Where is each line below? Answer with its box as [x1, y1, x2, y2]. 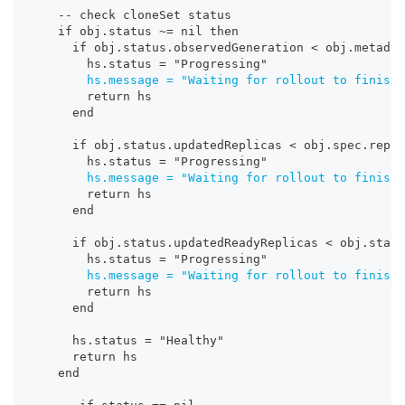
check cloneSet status [72, 8, 231, 23]
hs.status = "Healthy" [29, 334, 224, 348]
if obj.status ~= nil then [29, 24, 239, 39]
